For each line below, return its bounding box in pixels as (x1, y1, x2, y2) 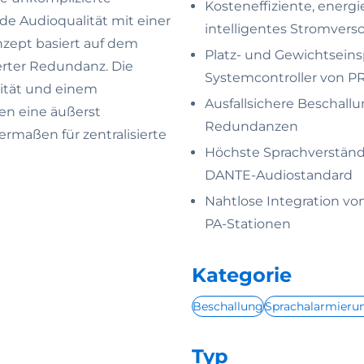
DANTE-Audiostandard (205, 167, 353, 183)
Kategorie (192, 263, 292, 287)
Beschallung (193, 299, 263, 314)
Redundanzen (205, 119, 298, 134)
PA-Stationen (205, 216, 291, 232)
